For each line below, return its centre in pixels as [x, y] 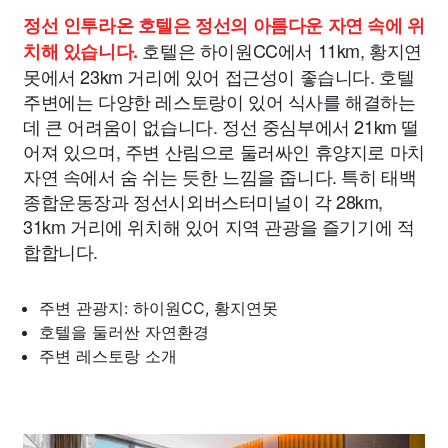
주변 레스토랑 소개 [108, 355]
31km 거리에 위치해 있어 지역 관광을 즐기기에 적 [219, 225]
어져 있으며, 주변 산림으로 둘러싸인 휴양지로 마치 [224, 150]
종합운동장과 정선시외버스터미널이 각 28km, [203, 200]
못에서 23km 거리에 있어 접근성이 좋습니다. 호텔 [219, 75]
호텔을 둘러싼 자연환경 [124, 331]
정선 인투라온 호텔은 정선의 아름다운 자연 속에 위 [224, 24]
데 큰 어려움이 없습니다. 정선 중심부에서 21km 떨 [221, 125]
